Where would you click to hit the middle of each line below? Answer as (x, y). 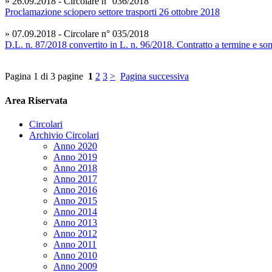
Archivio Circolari (64, 135)
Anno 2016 (75, 189)
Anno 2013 (75, 222)
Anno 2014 (75, 211)
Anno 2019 (75, 157)
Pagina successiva (155, 76)
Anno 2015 (75, 200)
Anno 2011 (75, 244)
